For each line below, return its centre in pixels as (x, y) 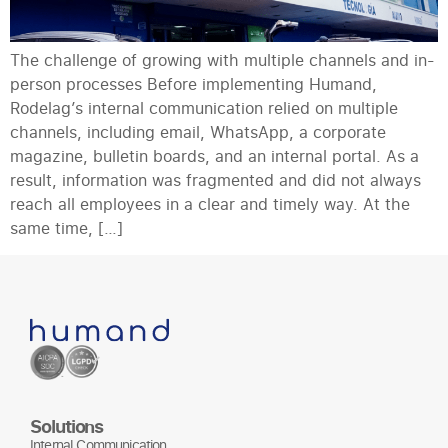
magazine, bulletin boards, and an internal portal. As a (214, 156)
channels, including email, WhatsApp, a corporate (198, 132)
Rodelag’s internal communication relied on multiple (204, 108)
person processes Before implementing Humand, (193, 84)
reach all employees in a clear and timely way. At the (210, 204)
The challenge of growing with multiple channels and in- (222, 60)
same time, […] (66, 228)
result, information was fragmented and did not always (215, 180)
